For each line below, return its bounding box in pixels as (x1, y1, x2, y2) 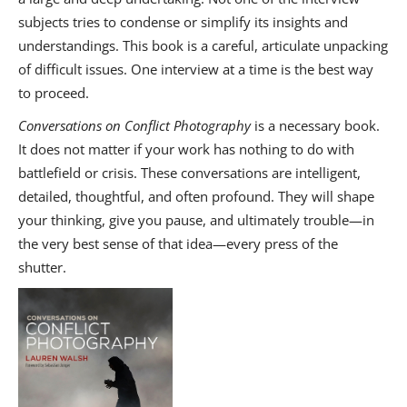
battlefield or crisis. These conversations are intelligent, (18, 164, 361, 183)
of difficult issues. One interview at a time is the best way (18, 60, 373, 79)
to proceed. (18, 84, 89, 103)
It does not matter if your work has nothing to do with (18, 140, 354, 159)
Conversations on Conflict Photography (18, 116, 251, 135)
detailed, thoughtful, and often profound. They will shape (18, 187, 374, 206)
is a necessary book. (251, 116, 380, 135)
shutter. (18, 258, 66, 277)
